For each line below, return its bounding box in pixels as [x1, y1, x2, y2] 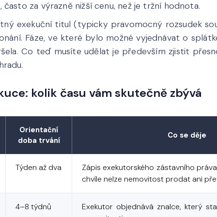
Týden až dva [15, 162, 62, 172]
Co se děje [168, 130, 206, 140]
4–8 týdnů [15, 201, 51, 212]
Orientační [19, 125, 58, 135]
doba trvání [17, 136, 60, 145]
